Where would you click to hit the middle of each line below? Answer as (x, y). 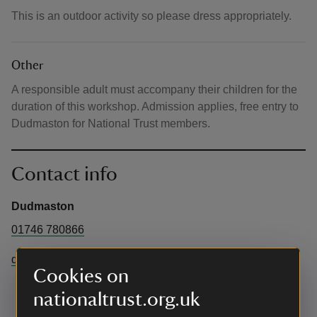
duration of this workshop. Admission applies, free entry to (155, 106)
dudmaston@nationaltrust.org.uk (93, 259)
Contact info (64, 174)
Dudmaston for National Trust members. (111, 123)
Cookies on (81, 276)
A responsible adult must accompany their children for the (154, 90)
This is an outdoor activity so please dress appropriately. (151, 16)
